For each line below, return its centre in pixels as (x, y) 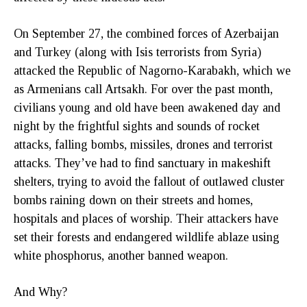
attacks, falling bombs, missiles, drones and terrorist (143, 144)
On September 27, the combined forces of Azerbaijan (146, 33)
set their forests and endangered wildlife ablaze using (147, 237)
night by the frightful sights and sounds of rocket (137, 126)
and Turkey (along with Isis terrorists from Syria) (137, 52)
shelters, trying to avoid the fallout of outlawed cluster (149, 181)
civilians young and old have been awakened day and (147, 107)
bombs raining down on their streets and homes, (133, 200)
